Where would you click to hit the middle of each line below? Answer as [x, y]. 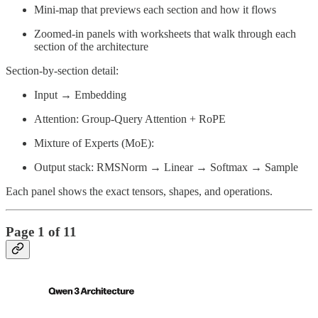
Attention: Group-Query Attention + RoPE [130, 119]
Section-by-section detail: [62, 71]
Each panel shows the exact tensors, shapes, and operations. [139, 192]
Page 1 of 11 [41, 232]
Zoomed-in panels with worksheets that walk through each [165, 34]
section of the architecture [91, 47]
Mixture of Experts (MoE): [94, 143]
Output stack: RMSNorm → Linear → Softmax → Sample [166, 168]
